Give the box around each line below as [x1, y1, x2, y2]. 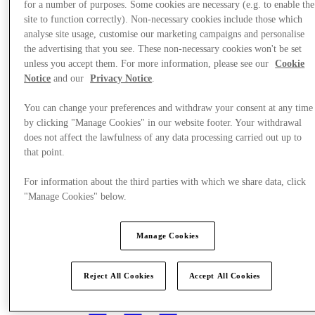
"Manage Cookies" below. [24, 191, 127, 202]
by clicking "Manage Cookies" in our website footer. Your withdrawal [24, 117, 302, 129]
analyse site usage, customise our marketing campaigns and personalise [24, 29, 305, 40]
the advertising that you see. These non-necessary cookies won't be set [24, 44, 302, 55]
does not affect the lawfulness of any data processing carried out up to [24, 132, 302, 143]
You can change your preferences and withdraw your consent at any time [24, 103, 314, 114]
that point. [24, 147, 65, 158]
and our [51, 73, 87, 84]
